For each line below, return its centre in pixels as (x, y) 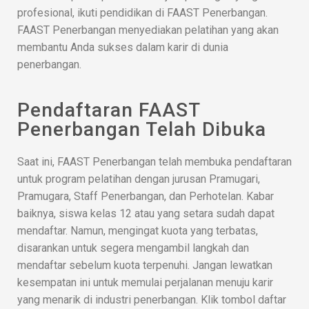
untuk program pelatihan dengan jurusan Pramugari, (139, 179)
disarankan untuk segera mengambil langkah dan (133, 248)
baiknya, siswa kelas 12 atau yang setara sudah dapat (146, 214)
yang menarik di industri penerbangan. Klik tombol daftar (152, 300)
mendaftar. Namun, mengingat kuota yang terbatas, (138, 231)
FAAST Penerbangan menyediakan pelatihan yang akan (148, 30)
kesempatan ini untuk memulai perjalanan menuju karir (145, 283)
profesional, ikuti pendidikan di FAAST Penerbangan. (142, 13)
